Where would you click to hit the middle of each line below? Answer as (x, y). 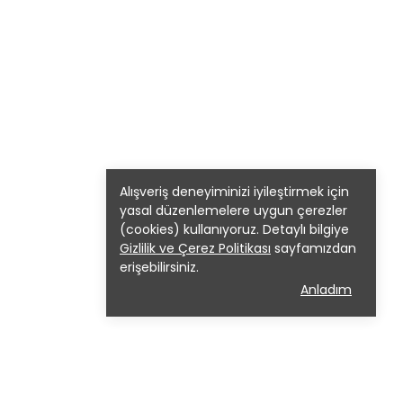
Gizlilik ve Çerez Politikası (195, 248)
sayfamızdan (313, 248)
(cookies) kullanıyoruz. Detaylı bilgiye (234, 229)
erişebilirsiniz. (159, 267)
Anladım (326, 290)
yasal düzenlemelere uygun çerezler (233, 210)
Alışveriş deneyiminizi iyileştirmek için (234, 192)
